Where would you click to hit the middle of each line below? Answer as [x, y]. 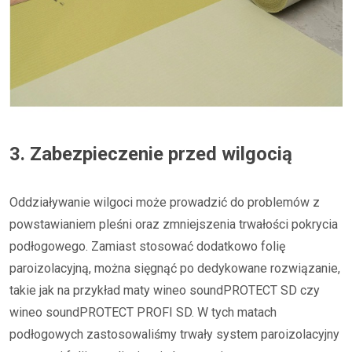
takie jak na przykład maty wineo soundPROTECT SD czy [165, 290]
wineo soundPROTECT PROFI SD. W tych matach [143, 312]
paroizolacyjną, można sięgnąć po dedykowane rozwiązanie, [175, 268]
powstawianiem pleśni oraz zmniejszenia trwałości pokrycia [174, 224]
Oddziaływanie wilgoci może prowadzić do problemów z [165, 202]
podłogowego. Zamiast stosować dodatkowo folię [147, 246]
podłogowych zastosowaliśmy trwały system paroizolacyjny [174, 334]
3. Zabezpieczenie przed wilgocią [151, 154]
